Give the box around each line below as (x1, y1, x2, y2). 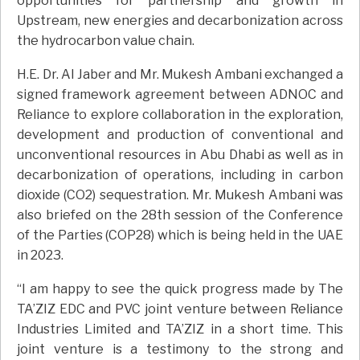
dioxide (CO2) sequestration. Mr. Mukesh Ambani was (17, 187, 343, 203)
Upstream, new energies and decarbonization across (17, 13, 343, 29)
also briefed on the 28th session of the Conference (17, 207, 343, 223)
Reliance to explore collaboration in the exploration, (17, 107, 343, 123)
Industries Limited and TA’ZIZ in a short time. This (17, 321, 343, 337)
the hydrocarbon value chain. (17, 33, 194, 49)
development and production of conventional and (17, 127, 343, 143)
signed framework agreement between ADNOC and (17, 87, 343, 103)
